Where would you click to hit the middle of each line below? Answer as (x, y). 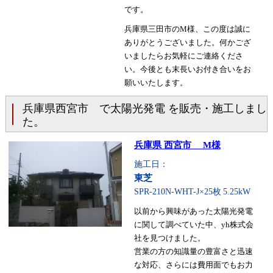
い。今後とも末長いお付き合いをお (187, 69)
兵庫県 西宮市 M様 (177, 145)
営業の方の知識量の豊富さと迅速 (193, 252)
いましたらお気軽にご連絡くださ (183, 56)
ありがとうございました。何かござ (187, 43)
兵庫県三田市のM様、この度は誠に (187, 29)
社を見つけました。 (169, 238)
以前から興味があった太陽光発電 (193, 211)
